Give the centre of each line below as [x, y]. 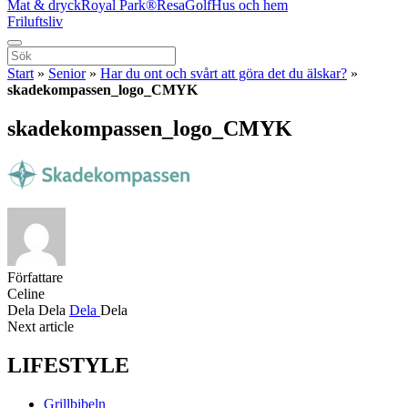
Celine [26, 293]
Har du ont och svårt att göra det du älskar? [224, 73]
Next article [41, 326]
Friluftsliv [35, 21]
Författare [35, 277]
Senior [67, 73]
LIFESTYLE [68, 365]
